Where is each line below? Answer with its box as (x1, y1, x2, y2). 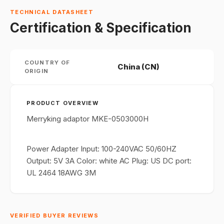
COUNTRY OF (24, 59, 70, 66)
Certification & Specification (10, 20, 191, 35)
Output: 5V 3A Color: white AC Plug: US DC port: (26, 156, 191, 165)
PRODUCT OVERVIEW (26, 99, 99, 106)
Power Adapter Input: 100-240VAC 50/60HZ (26, 144, 176, 153)
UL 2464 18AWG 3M (26, 168, 96, 177)
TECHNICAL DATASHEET (10, 8, 94, 15)
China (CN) (117, 62, 159, 71)
